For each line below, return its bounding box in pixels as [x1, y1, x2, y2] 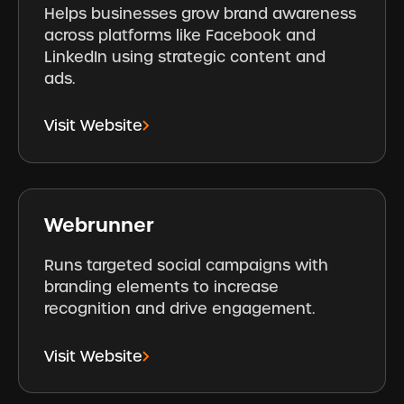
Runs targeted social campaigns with [44, 255, 329, 276]
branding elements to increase [44, 277, 280, 298]
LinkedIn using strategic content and [44, 46, 326, 67]
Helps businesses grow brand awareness [44, 3, 357, 23]
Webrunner [44, 212, 155, 238]
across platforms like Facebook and [44, 24, 317, 45]
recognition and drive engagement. [44, 298, 316, 319]
